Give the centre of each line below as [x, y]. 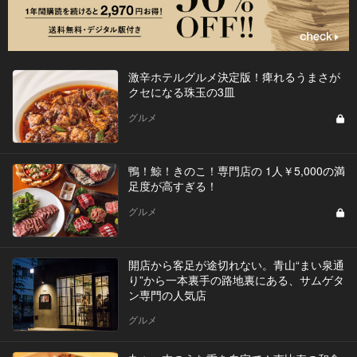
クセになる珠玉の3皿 [181, 91]
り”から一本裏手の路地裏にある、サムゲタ [236, 279]
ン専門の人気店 [167, 294]
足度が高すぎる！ [173, 185]
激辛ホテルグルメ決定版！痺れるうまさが [234, 76]
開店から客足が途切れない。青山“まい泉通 [236, 264]
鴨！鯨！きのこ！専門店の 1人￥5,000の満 [236, 170]
